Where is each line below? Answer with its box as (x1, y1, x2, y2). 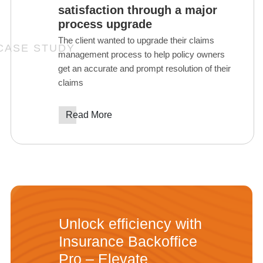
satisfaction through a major (58, 3, 217, 16)
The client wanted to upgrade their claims (58, 35, 214, 45)
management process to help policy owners (58, 49, 225, 59)
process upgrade (58, 17, 152, 31)
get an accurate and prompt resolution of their (58, 63, 231, 73)
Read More (66, 109, 112, 120)
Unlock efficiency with (59, 215, 202, 232)
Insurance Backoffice (59, 232, 197, 249)
